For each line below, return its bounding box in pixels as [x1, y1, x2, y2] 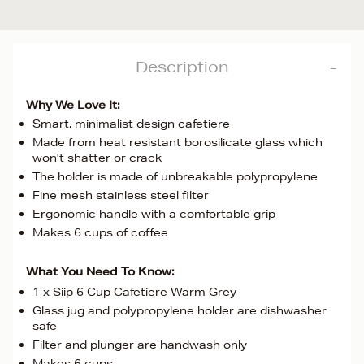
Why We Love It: [26, 97, 120, 112]
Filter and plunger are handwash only [32, 337, 247, 352]
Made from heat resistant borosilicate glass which [32, 135, 323, 149]
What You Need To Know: [26, 264, 175, 279]
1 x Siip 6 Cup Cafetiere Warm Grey [32, 284, 236, 299]
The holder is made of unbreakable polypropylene [32, 169, 318, 184]
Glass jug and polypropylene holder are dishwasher [32, 303, 327, 318]
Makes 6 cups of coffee [32, 225, 168, 240]
